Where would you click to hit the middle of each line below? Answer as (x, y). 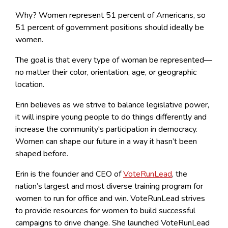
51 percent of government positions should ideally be (110, 27)
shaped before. (42, 153)
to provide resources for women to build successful (105, 210)
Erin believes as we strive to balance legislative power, (112, 105)
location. (31, 84)
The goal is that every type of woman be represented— (114, 60)
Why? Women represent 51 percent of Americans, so (110, 15)
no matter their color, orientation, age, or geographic (106, 72)
